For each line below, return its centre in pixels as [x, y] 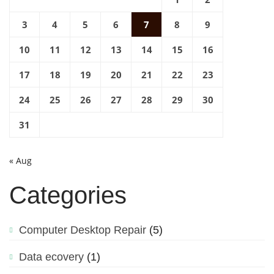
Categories [68, 195]
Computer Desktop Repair [83, 230]
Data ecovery [51, 257]
